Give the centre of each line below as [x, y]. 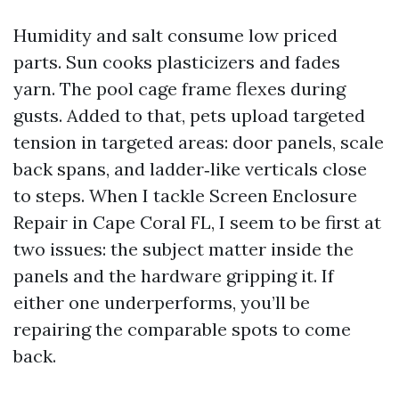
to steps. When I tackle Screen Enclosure [185, 195]
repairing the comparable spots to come [182, 329]
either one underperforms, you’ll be [162, 302]
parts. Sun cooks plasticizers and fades [177, 62]
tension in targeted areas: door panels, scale [199, 142]
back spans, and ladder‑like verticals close [190, 169]
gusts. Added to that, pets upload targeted [189, 115]
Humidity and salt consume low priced [175, 35]
